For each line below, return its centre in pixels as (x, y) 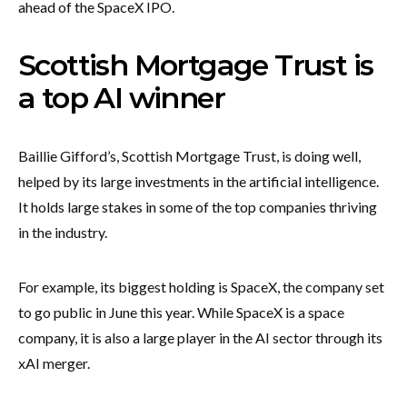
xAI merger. (55, 362)
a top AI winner (121, 97)
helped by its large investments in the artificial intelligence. (199, 181)
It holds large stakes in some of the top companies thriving (198, 206)
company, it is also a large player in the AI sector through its (200, 337)
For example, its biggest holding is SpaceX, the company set (201, 286)
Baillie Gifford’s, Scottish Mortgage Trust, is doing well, (189, 155)
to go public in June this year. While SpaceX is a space (181, 312)
